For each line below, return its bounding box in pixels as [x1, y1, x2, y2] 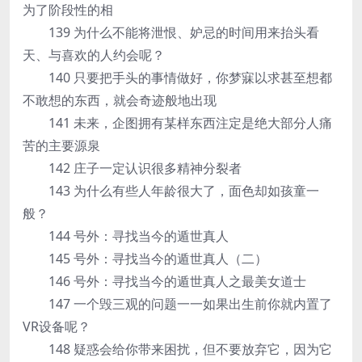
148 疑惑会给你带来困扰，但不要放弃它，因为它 [23, 340, 332, 358]
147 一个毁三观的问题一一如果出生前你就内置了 [23, 295, 332, 313]
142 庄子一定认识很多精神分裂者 [23, 159, 242, 177]
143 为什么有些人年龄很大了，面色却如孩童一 [23, 182, 319, 200]
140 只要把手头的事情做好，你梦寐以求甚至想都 [23, 69, 332, 86]
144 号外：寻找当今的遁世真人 [23, 227, 229, 245]
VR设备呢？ [23, 318, 90, 335]
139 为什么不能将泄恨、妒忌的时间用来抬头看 [23, 23, 319, 41]
